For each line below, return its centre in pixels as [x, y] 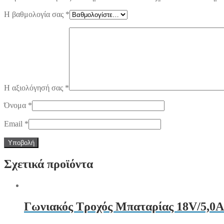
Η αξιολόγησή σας [34, 87]
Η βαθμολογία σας [35, 14]
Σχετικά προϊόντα [48, 164]
